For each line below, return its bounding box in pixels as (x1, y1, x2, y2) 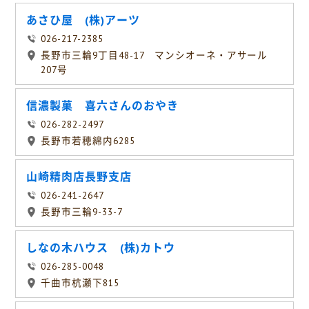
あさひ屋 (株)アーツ (26, 13, 140, 28)
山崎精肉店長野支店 (26, 170, 132, 184)
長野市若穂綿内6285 (41, 134, 135, 148)
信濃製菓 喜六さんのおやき (26, 99, 179, 113)
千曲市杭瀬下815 (41, 277, 120, 290)
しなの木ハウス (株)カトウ (26, 241, 175, 255)
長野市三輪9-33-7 (41, 206, 123, 219)
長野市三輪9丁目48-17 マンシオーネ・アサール (41, 49, 268, 62)
